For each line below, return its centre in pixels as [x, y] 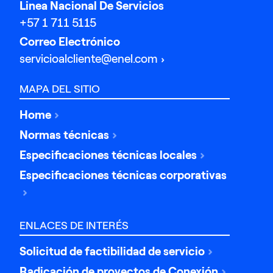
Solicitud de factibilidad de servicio [112, 252]
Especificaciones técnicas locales [108, 155]
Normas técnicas [65, 135]
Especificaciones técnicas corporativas [123, 175]
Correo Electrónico [70, 42]
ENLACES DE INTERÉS [74, 226]
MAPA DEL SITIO [60, 89]
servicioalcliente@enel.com [89, 59]
